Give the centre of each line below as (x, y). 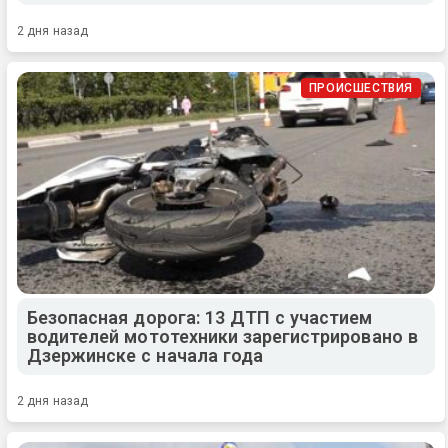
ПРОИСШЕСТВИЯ (360, 87)
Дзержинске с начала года (145, 355)
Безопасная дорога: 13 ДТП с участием (200, 317)
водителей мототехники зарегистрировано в (222, 336)
